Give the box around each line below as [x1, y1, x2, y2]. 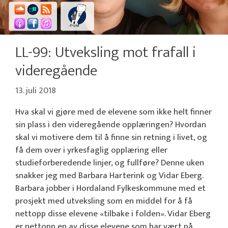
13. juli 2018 [15, 83, 56, 98]
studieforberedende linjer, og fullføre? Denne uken [15, 155, 204, 170]
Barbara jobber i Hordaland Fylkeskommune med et [15, 181, 206, 195]
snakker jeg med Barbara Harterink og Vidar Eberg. [15, 168, 203, 183]
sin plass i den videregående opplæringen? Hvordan [15, 117, 206, 132]
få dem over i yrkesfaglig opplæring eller [15, 142, 167, 157]
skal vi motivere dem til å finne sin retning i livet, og [15, 130, 207, 145]
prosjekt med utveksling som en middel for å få [15, 193, 192, 208]
